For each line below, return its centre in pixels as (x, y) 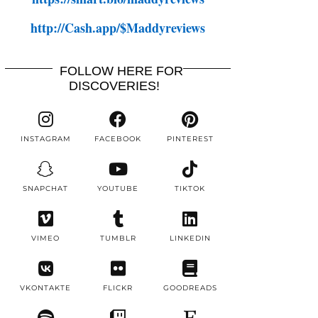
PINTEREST (190, 139)
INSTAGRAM (45, 139)
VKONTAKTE (46, 288)
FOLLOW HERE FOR (121, 71)
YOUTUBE (118, 188)
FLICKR (118, 288)
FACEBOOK (118, 139)
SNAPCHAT (46, 188)
